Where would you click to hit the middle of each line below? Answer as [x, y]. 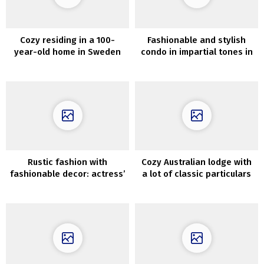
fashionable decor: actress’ [67, 174]
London [197, 63]
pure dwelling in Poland [67, 186]
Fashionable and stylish [197, 40]
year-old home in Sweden [67, 52]
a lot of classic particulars [197, 174]
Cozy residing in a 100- [67, 40]
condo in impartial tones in [197, 52]
